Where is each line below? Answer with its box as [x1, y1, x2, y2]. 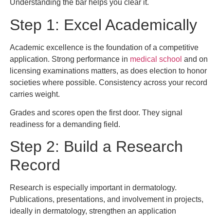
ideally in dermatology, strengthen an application [10, 207, 176, 216]
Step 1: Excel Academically [10, 16, 197, 34]
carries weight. [10, 90, 60, 98]
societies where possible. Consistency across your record [10, 78, 207, 87]
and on [182, 54, 208, 63]
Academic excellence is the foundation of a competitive [10, 43, 199, 52]
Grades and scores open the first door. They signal [10, 109, 182, 117]
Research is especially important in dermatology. [10, 183, 177, 192]
